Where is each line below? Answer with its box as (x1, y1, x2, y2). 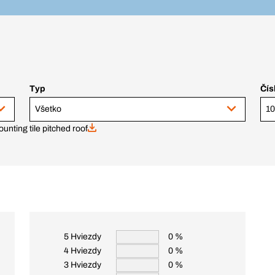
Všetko (35, 104, 61, 114)
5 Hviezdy (64, 232, 101, 242)
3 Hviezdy (64, 260, 101, 270)
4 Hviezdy (64, 246, 101, 256)
